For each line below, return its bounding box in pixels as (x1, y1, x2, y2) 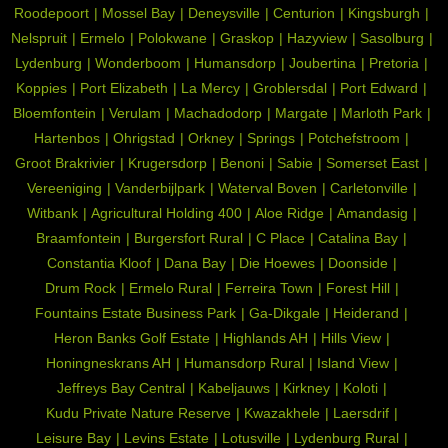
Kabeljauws (197, 379, 270, 396)
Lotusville (221, 429, 281, 446)
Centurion (273, 4, 335, 21)
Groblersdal (253, 79, 327, 96)
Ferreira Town (224, 279, 313, 296)
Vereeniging (26, 179, 102, 196)
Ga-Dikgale (249, 304, 320, 321)
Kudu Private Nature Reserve (45, 404, 231, 421)
